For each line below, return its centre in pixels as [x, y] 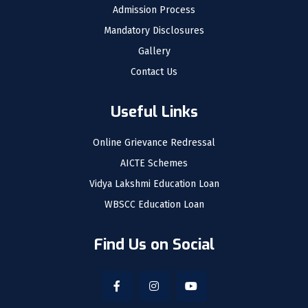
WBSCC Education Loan [154, 205]
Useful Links [154, 112]
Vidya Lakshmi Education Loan [154, 184]
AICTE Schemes [154, 164]
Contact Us [154, 72]
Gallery [154, 52]
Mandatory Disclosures [154, 31]
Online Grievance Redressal [154, 143]
